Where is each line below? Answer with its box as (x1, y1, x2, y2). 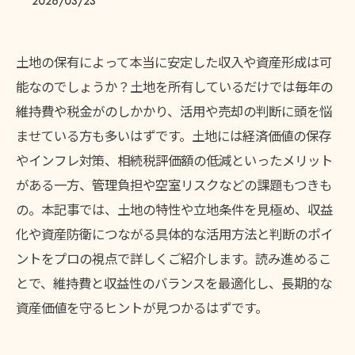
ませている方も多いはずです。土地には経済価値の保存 (16, 126, 331, 145)
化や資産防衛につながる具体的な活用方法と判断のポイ (16, 224, 333, 243)
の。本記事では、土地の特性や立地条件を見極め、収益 (16, 200, 333, 219)
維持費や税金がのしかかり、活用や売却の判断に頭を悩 (16, 101, 332, 120)
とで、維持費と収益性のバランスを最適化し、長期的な (16, 273, 332, 292)
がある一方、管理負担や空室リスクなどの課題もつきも (16, 175, 332, 194)
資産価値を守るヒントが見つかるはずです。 (16, 298, 268, 317)
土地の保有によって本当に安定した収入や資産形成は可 (16, 52, 332, 71)
